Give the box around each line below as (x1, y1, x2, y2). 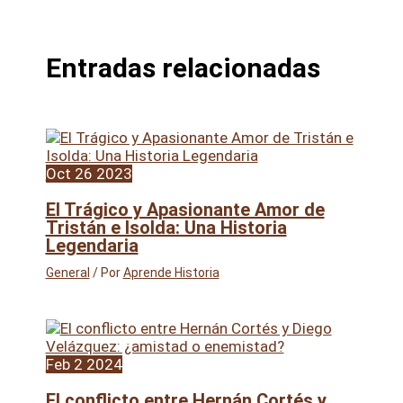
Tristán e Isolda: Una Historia (45, 216, 287, 238)
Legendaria (45, 234, 139, 256)
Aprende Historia (122, 264, 219, 280)
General (45, 264, 90, 280)
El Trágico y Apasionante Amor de (45, 198, 325, 220)
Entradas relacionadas (45, 51, 320, 84)
